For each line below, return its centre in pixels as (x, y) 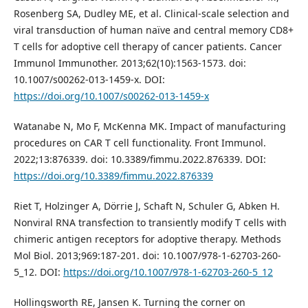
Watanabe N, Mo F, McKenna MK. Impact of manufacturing (150, 126)
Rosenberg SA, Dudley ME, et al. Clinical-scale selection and (151, 14)
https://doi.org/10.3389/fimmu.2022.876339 (113, 176)
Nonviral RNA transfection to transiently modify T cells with (150, 223)
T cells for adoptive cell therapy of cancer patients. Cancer (147, 47)
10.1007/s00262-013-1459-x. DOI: (89, 80)
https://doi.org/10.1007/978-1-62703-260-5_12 (168, 272)
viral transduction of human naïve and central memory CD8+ (153, 30)
